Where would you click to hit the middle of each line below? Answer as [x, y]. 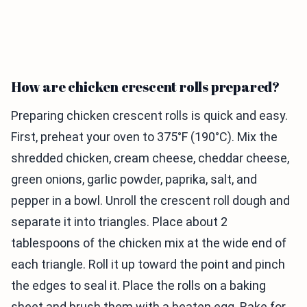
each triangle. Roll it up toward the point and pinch [148, 265]
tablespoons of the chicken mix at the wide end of [149, 243]
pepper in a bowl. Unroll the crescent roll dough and [150, 201]
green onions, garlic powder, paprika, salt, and [134, 180]
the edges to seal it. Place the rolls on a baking [138, 286]
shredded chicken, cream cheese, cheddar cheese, [150, 158]
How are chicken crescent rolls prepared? [145, 87]
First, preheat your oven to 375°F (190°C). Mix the [144, 137]
